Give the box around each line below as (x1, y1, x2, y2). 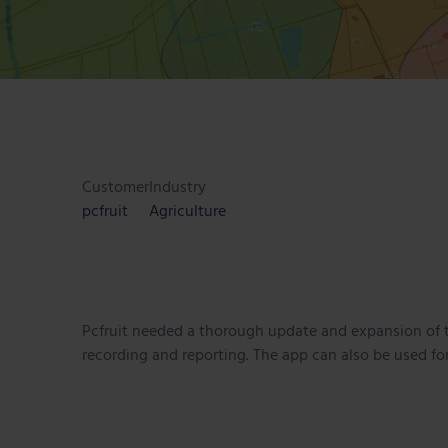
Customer (82, 176, 149, 199)
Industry (149, 176, 206, 199)
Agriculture (149, 200, 226, 223)
